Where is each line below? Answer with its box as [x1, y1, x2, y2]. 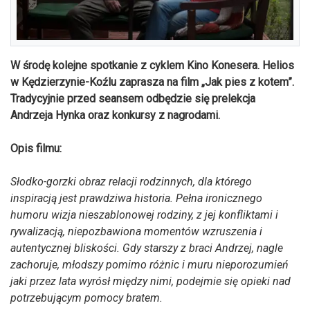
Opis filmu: [10, 141, 62, 155]
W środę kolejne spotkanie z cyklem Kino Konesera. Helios [10, 58, 294, 72]
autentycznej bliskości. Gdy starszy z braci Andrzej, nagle [10, 241, 283, 255]
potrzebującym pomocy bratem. [10, 291, 163, 304]
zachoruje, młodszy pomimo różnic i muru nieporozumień [10, 257, 289, 271]
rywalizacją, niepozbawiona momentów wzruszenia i [10, 224, 262, 238]
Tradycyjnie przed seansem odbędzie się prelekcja [10, 91, 255, 105]
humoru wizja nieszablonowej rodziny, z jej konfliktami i [10, 208, 278, 221]
